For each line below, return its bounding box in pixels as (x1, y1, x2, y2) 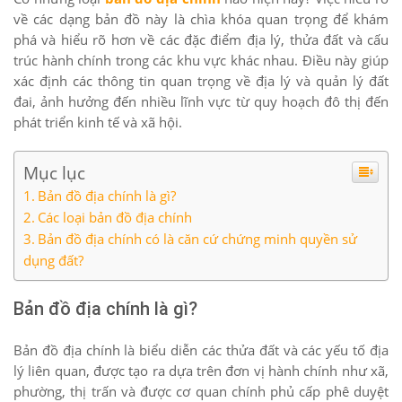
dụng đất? (23, 251, 83, 270)
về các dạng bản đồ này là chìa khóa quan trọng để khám (13, 10, 389, 29)
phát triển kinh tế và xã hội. (13, 113, 186, 132)
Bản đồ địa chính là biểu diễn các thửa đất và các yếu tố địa (13, 341, 389, 360)
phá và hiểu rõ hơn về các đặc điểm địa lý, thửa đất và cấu (13, 31, 389, 49)
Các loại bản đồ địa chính (38, 208, 193, 227)
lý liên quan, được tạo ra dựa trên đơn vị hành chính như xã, (13, 362, 389, 380)
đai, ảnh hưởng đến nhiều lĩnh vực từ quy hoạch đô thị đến (13, 92, 389, 111)
